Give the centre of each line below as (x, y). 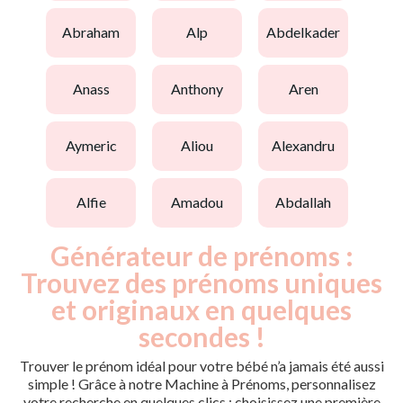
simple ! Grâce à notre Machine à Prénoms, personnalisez (201, 383)
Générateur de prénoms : (201, 255)
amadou (202, 202)
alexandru (308, 146)
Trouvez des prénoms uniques (201, 282)
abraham (96, 32)
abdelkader (308, 32)
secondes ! (201, 336)
